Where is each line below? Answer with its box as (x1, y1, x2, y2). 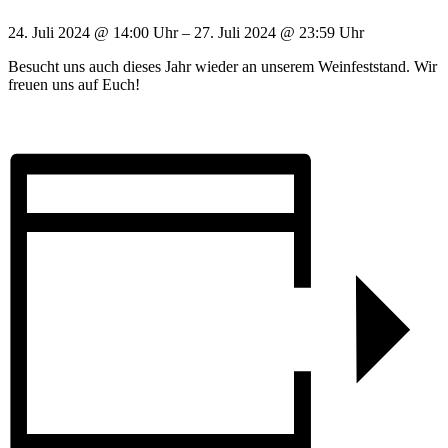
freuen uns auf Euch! (8, 76, 140, 94)
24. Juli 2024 (8, 24, 94, 42)
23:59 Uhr (299, 24, 364, 42)
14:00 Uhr (113, 24, 182, 42)
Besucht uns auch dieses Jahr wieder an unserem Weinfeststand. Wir (8, 58, 437, 76)
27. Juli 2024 (194, 24, 280, 42)
